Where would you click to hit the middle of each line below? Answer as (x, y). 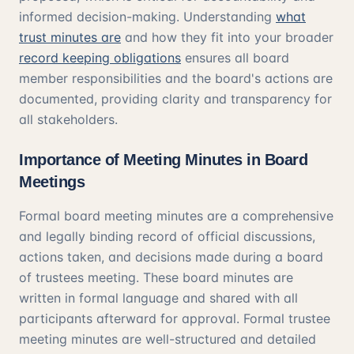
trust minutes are (70, 37)
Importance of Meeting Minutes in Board (163, 160)
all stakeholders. (68, 119)
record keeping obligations (100, 58)
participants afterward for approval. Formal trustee (175, 318)
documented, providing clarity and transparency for (175, 99)
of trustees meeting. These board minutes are (156, 277)
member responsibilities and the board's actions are (176, 78)
